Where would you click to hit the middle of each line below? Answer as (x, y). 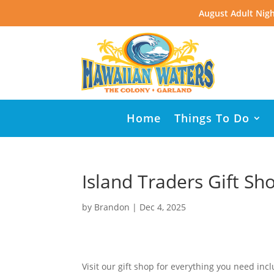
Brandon (112, 207)
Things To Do (212, 118)
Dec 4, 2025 (163, 207)
